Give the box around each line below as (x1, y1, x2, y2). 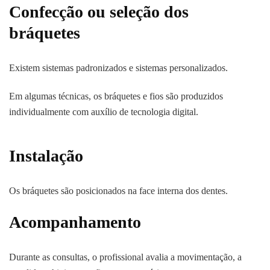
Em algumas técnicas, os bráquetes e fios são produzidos (9, 91, 223, 102)
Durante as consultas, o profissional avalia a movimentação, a (9, 252, 242, 263)
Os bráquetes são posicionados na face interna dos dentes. (9, 186, 228, 196)
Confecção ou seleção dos (9, 2, 189, 22)
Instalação (9, 146, 83, 166)
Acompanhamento (9, 213, 141, 232)
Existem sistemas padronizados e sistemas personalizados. (9, 63, 228, 74)
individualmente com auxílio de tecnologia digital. (9, 107, 198, 118)
